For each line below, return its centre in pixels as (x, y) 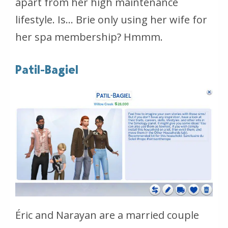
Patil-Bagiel (47, 70)
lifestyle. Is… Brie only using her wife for (111, 20)
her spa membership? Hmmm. (89, 37)
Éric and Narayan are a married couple (107, 215)
